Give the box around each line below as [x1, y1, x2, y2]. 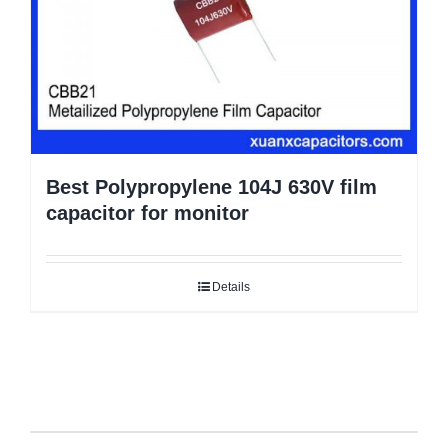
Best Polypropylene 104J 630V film [46, 175, 377, 198]
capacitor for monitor [46, 201, 249, 224]
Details [212, 279, 250, 294]
